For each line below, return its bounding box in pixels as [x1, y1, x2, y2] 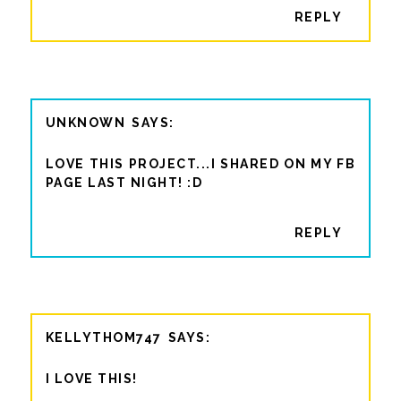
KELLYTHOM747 [45, 330, 162, 346]
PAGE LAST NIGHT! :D [45, 175, 203, 190]
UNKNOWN [45, 115, 126, 130]
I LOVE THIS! [45, 371, 138, 387]
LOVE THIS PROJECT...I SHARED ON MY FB [45, 156, 356, 171]
